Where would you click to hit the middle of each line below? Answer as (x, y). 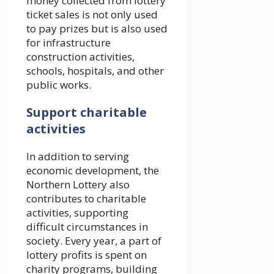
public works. (59, 84)
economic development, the (93, 170)
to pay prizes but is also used (97, 28)
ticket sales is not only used (92, 14)
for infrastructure (68, 42)
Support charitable (87, 112)
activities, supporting (77, 212)
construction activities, (80, 56)
